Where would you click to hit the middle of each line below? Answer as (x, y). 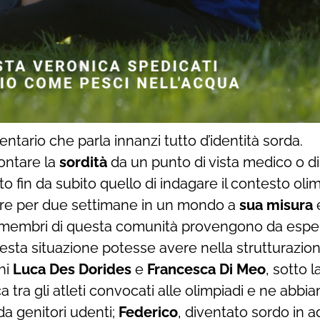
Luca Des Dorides (72, 269)
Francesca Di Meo (206, 269)
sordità (83, 162)
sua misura (276, 205)
